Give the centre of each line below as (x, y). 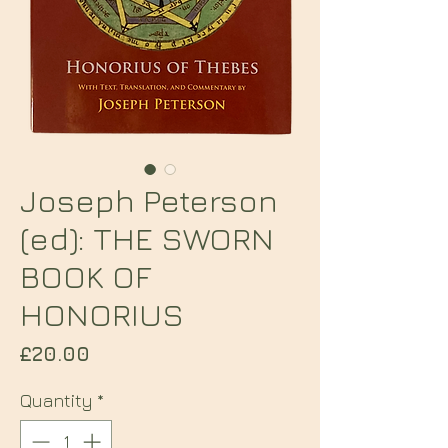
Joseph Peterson (149, 200)
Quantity (56, 400)
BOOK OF (85, 276)
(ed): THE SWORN (147, 238)
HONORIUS (102, 314)
